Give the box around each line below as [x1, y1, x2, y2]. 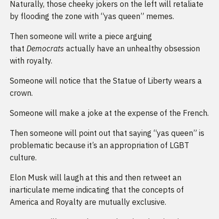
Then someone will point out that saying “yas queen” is [10, 128, 204, 138]
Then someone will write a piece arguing [10, 31, 152, 41]
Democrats [26, 43, 64, 53]
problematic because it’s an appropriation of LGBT [10, 140, 189, 150]
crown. [10, 88, 33, 98]
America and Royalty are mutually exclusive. [10, 197, 168, 207]
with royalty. [10, 55, 54, 66]
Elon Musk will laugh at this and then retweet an [10, 172, 181, 182]
